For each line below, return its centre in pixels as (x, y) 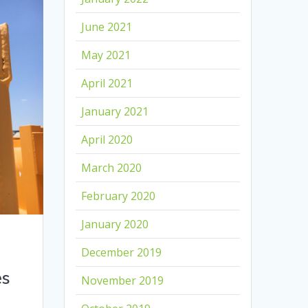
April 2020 (107, 140)
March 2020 (112, 168)
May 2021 (106, 55)
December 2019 (122, 253)
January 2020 (115, 224)
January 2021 (115, 112)
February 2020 (119, 196)
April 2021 (107, 84)
